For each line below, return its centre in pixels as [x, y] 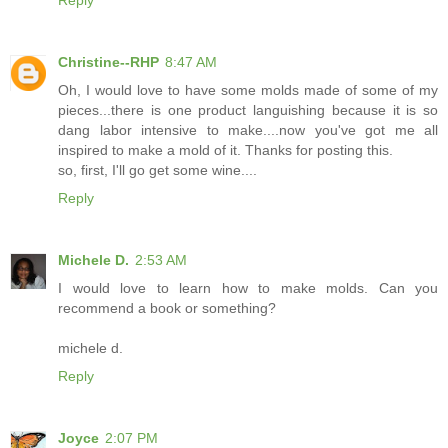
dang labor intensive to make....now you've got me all [248, 130]
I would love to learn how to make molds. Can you [248, 288]
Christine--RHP [108, 62]
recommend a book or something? [167, 308]
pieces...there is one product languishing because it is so [248, 110]
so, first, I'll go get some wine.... [157, 170]
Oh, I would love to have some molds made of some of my [248, 90]
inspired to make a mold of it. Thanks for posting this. [225, 150]
